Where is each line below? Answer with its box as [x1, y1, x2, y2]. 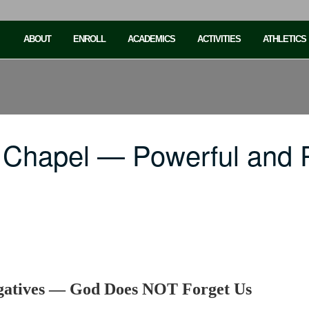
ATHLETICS [263, 34, 306, 44]
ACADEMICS [128, 34, 175, 44]
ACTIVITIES [197, 34, 241, 44]
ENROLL [73, 34, 106, 44]
